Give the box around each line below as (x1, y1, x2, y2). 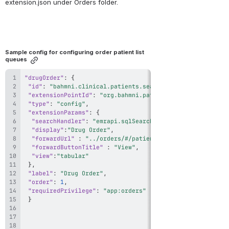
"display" (32, 126, 64, 134)
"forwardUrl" (32, 134, 75, 143)
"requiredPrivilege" (28, 187, 96, 195)
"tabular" (57, 152, 89, 160)
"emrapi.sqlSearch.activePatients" (93, 117, 211, 125)
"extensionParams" (28, 108, 89, 117)
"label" (28, 169, 53, 177)
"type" (28, 100, 50, 108)
